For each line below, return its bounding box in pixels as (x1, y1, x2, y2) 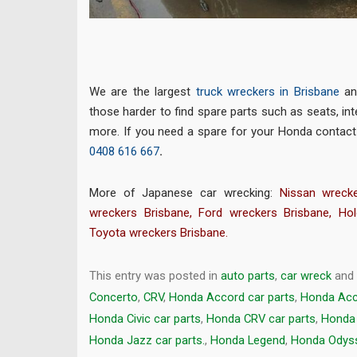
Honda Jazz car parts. (89, 332, 205, 347)
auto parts (221, 268, 275, 283)
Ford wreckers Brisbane (198, 206, 330, 221)
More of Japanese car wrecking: (89, 186, 280, 201)
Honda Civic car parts (89, 311, 201, 326)
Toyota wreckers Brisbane (89, 226, 226, 241)
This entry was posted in (89, 268, 221, 283)
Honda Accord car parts (169, 289, 295, 304)
